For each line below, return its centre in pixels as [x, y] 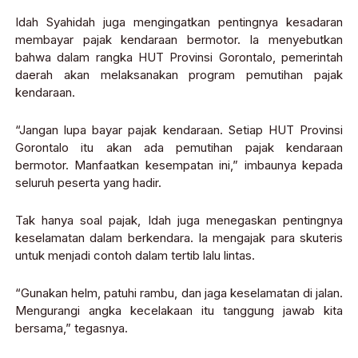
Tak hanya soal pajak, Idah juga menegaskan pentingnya [179, 221]
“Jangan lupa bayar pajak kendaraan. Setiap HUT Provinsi [179, 130]
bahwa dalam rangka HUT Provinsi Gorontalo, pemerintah [179, 58]
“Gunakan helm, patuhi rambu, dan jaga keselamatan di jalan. [179, 293]
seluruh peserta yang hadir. [88, 183]
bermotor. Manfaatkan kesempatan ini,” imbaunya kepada [179, 165]
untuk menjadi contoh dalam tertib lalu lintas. [135, 256]
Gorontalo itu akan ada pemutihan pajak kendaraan [179, 148]
